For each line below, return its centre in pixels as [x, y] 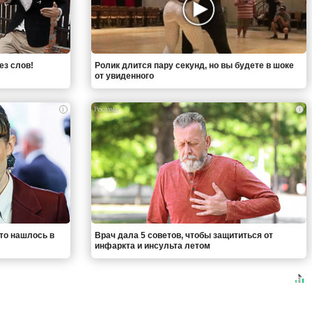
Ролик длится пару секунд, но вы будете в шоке [194, 66]
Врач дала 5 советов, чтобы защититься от [184, 235]
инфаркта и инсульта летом [152, 245]
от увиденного [124, 76]
